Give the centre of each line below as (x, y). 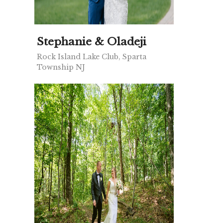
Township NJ (61, 67)
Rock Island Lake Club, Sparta (92, 57)
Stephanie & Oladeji (92, 42)
